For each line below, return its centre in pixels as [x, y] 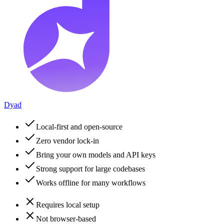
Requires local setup [68, 205]
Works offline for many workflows [91, 183]
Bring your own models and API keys [96, 155]
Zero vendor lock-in [67, 141]
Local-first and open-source [79, 127]
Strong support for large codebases [90, 169]
